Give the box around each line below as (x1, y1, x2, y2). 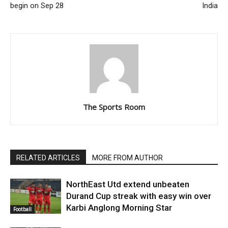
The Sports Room (83, 102, 145, 112)
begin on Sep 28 (10, 1, 64, 10)
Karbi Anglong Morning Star (66, 203, 172, 213)
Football (13, 205, 32, 213)
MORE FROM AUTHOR (92, 154, 163, 162)
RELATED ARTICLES (16, 154, 80, 162)
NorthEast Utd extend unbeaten (66, 179, 189, 189)
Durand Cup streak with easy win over (66, 191, 211, 201)
